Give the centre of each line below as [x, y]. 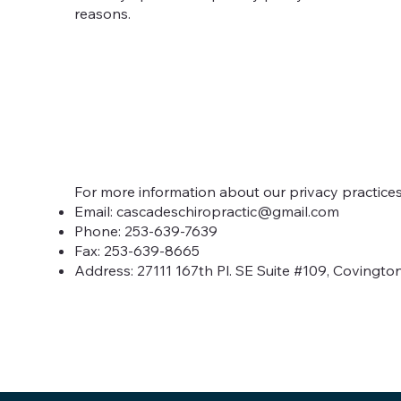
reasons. [102, 13]
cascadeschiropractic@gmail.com [227, 211]
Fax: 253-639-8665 [137, 250]
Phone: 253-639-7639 [145, 230]
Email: [95, 211]
